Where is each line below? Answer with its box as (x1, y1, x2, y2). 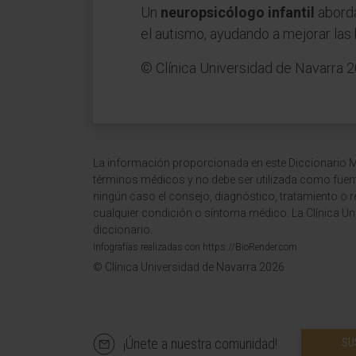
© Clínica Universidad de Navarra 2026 (93, 261, 284, 273)
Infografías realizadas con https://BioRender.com (93, 242, 297, 253)
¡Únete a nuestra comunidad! (123, 335, 277, 352)
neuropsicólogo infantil (161, 4, 315, 21)
